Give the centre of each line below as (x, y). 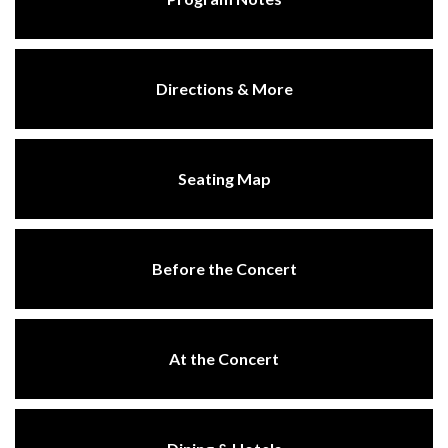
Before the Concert (224, 268)
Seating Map (224, 178)
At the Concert (224, 358)
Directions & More (224, 88)
